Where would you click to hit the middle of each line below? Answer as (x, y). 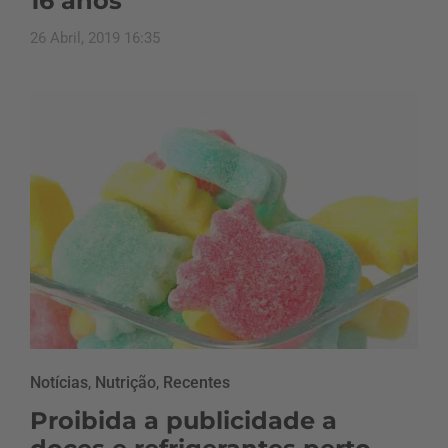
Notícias (59, 383)
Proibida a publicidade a (183, 421)
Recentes (196, 383)
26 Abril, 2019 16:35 (95, 38)
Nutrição (125, 383)
